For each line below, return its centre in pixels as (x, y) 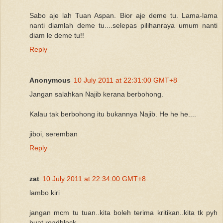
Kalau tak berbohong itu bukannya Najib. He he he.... (113, 114)
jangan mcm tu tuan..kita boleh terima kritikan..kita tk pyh (123, 212)
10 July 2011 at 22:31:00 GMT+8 (125, 80)
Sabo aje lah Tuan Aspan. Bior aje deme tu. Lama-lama (123, 15)
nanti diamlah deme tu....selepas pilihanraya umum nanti (123, 25)
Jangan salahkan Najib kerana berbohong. (96, 94)
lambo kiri (45, 192)
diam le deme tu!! (57, 35)
